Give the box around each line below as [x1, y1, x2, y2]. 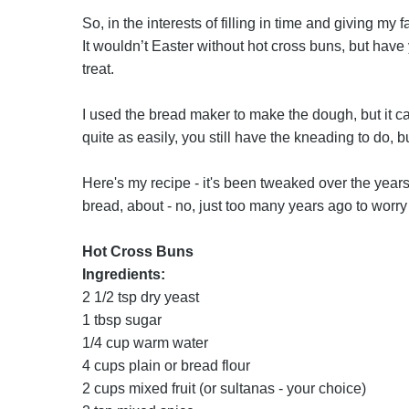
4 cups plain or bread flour [81, 358, 250, 373]
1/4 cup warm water [81, 335, 208, 351]
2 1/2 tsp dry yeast [81, 289, 199, 305]
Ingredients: [81, 267, 165, 282]
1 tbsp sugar [81, 312, 162, 328]
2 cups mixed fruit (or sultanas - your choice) [81, 381, 366, 396]
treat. [81, 61, 114, 77]
